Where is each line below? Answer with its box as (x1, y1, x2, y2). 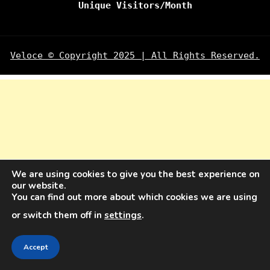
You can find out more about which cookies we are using (11, 191, 257, 203)
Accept (24, 242, 48, 252)
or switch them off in (11, 209, 104, 221)
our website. (11, 180, 66, 192)
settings (104, 209, 142, 221)
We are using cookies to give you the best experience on (11, 168, 260, 180)
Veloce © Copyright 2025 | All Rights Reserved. (10, 50, 260, 61)
